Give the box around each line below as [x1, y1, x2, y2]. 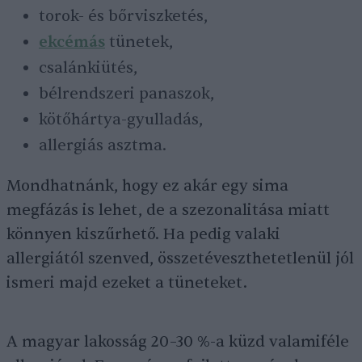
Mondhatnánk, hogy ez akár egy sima [6, 176, 288, 196]
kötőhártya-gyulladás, [39, 110, 203, 130]
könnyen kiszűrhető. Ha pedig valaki [6, 225, 280, 245]
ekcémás [39, 32, 105, 53]
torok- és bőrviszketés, [39, 6, 208, 27]
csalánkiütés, [39, 58, 137, 78]
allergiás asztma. [39, 136, 166, 156]
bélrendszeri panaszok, [39, 84, 214, 104]
